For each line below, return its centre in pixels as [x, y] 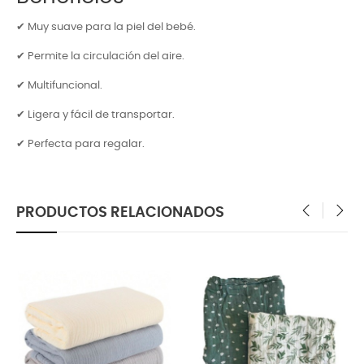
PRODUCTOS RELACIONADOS [120, 212]
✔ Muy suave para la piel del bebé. [106, 27]
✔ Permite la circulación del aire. [100, 56]
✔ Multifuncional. [59, 85]
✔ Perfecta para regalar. [80, 144]
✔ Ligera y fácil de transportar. [95, 115]
